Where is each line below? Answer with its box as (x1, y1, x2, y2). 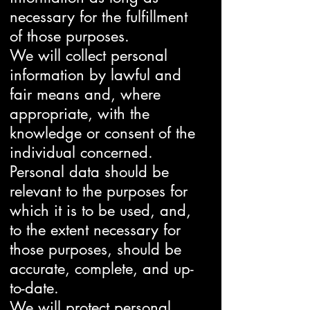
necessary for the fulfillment (10, 7, 188, 26)
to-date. (10, 278, 59, 298)
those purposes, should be (10, 239, 181, 259)
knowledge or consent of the (10, 123, 195, 143)
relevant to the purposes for (10, 181, 188, 201)
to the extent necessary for (10, 220, 181, 239)
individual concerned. (10, 143, 153, 162)
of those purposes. (10, 26, 129, 46)
